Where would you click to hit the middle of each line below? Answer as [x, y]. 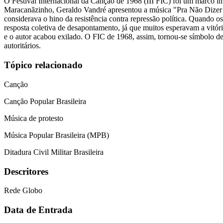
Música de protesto [34, 118]
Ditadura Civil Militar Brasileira [54, 152]
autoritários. [22, 46]
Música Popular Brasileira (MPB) [56, 135]
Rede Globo [23, 191]
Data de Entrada [38, 210]
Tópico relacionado [43, 65]
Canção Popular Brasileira [45, 101]
